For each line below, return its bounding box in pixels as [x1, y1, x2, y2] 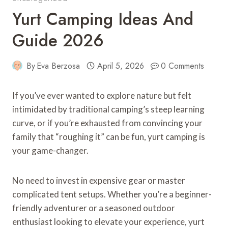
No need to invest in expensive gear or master [12, 175, 185, 186]
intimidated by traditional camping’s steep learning [12, 103, 205, 115]
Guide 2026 [12, 28, 104, 52]
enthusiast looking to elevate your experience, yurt [12, 216, 205, 227]
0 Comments [161, 60, 205, 72]
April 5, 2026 [97, 60, 144, 72]
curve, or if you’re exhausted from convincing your [12, 117, 203, 128]
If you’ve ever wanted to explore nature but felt [12, 90, 191, 101]
